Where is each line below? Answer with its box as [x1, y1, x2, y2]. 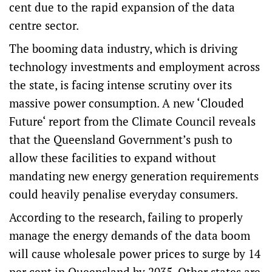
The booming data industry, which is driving [9, 41, 237, 56]
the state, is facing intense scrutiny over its [9, 77, 232, 93]
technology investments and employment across [9, 59, 260, 75]
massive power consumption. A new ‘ [9, 95, 200, 111]
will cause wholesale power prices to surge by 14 [9, 246, 260, 262]
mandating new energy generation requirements [9, 168, 259, 184]
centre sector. [9, 18, 79, 33]
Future [9, 114, 42, 129]
